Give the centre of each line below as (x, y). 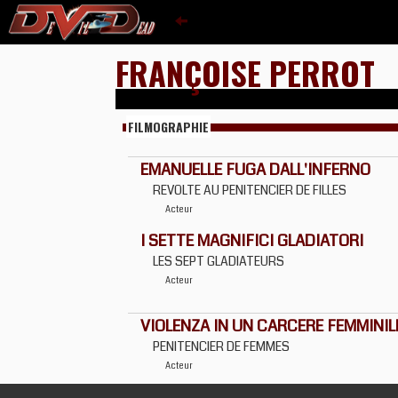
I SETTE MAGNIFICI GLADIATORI (252, 241)
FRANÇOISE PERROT (245, 72)
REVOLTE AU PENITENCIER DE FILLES (250, 190)
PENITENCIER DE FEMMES (221, 346)
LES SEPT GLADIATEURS (219, 261)
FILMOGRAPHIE (168, 127)
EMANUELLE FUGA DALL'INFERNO (255, 170)
